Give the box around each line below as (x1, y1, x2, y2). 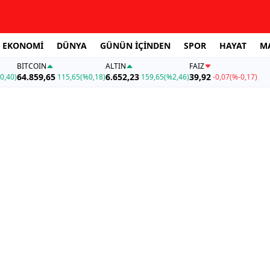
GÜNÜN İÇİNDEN (100, 39, 171, 51)
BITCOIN (16, 61, 46, 72)
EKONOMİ (2, 39, 43, 51)
